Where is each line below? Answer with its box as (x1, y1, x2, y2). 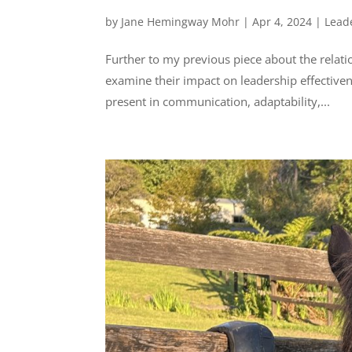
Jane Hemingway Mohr (121, 13, 240, 29)
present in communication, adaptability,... (105, 93, 331, 109)
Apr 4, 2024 (252, 13, 313, 29)
